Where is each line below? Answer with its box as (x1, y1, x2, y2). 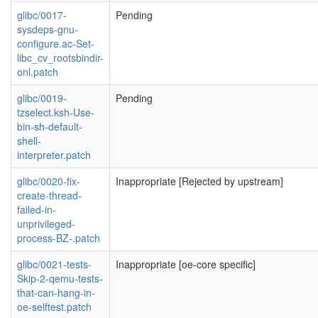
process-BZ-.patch (17, 231, 100, 245)
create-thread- (17, 188, 82, 202)
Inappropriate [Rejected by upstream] (116, 174, 283, 188)
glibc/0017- (17, 8, 67, 22)
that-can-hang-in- (17, 285, 95, 300)
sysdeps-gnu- (17, 22, 78, 36)
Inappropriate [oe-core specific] (116, 257, 256, 271)
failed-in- (17, 202, 56, 216)
